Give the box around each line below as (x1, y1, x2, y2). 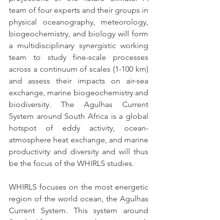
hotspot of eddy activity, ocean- (9, 123, 148, 133)
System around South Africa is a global (9, 111, 148, 121)
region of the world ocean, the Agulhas (9, 193, 148, 203)
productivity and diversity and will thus (9, 146, 148, 156)
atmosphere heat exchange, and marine (9, 135, 148, 144)
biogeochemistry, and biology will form (9, 28, 148, 38)
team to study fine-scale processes (9, 52, 148, 62)
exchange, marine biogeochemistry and (9, 87, 148, 97)
